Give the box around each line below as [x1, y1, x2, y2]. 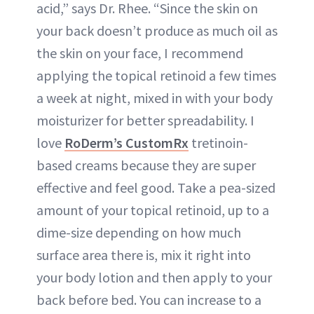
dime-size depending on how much [36, 224, 241, 241]
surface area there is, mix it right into [36, 246, 251, 264]
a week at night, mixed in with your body [36, 89, 273, 107]
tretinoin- [189, 134, 248, 151]
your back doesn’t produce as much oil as [36, 22, 278, 39]
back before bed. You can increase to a [36, 291, 261, 308]
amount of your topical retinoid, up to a [36, 201, 269, 219]
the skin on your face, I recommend [36, 44, 243, 62]
